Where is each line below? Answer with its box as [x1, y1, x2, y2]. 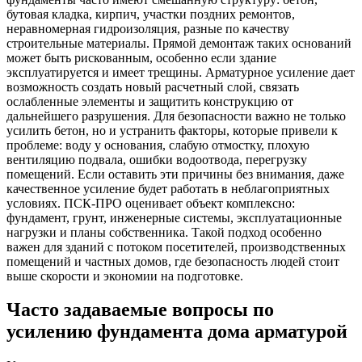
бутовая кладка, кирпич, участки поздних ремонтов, [6, 6, 295, 21]
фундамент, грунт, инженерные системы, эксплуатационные [6, 210, 342, 225]
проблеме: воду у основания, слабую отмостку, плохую [6, 137, 309, 152]
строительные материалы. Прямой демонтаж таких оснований [6, 36, 351, 50]
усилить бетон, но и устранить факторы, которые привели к [6, 123, 338, 137]
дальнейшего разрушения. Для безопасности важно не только [6, 108, 346, 123]
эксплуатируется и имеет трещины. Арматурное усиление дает [6, 65, 355, 79]
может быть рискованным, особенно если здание [6, 50, 276, 65]
